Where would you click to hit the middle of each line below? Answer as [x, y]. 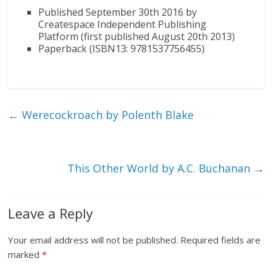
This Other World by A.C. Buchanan [160, 168]
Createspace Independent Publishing [123, 25]
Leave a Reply [51, 213]
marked [25, 255]
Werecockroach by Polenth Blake [107, 115]
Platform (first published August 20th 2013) [137, 37]
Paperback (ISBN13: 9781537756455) [122, 49]
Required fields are [221, 240]
